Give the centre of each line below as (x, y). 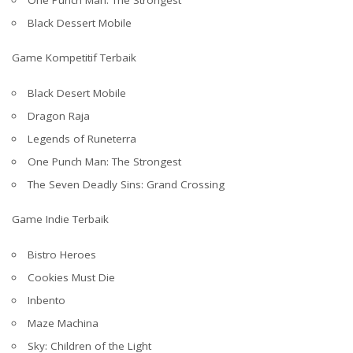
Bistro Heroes (61, 254)
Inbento (46, 300)
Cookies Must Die (71, 277)
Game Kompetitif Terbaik (74, 58)
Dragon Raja (58, 115)
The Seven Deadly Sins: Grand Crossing (126, 184)
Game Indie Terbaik (60, 219)
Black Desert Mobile (76, 93)
